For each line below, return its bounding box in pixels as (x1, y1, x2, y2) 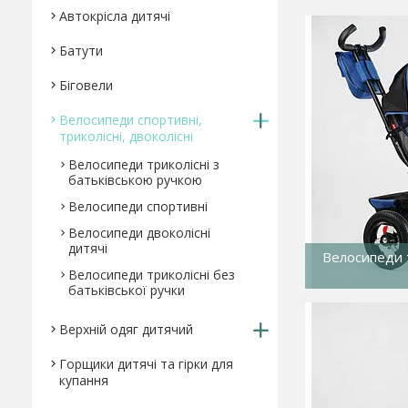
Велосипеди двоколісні (68, 224, 210, 241)
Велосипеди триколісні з (68, 156, 219, 173)
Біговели (59, 76, 113, 94)
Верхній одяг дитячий (59, 321, 193, 338)
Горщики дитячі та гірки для (59, 355, 233, 372)
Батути (59, 42, 103, 59)
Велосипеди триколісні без (68, 266, 235, 283)
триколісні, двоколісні (59, 127, 193, 145)
